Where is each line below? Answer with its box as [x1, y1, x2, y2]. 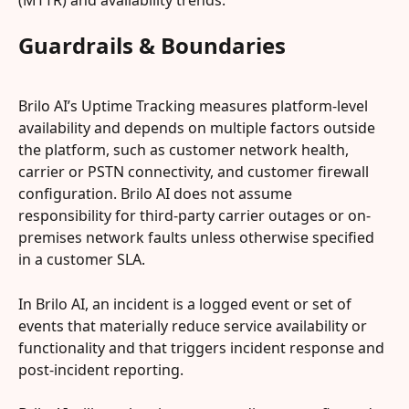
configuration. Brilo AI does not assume [18, 184, 296, 204]
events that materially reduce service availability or [18, 315, 371, 336]
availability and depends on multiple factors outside [18, 118, 379, 139]
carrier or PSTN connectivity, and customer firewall [18, 162, 372, 183]
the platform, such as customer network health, [18, 140, 352, 161]
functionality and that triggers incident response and [18, 337, 388, 358]
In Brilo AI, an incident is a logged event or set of [18, 293, 355, 314]
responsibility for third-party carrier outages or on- [18, 205, 371, 226]
